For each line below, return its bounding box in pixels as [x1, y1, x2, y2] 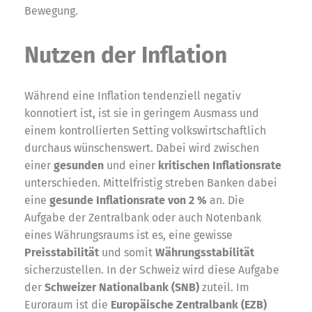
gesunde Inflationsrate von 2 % [49, 193, 207, 207]
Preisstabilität [24, 245, 99, 259]
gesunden [54, 158, 104, 172]
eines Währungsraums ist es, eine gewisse [24, 228, 233, 242]
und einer [104, 158, 158, 172]
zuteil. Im [199, 280, 249, 294]
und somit [99, 245, 155, 259]
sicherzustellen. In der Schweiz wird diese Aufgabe [24, 263, 279, 276]
